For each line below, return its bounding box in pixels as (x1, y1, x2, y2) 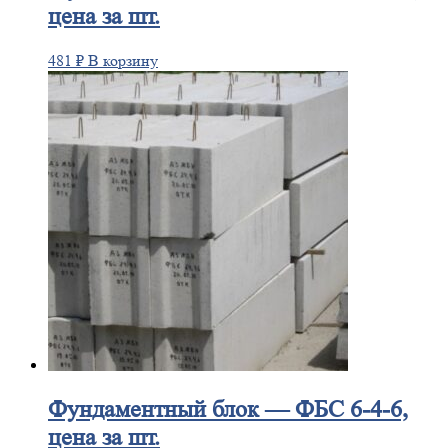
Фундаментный (48, 395, 206, 423)
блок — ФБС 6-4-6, (206, 395, 408, 423)
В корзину (88, 51, 158, 71)
